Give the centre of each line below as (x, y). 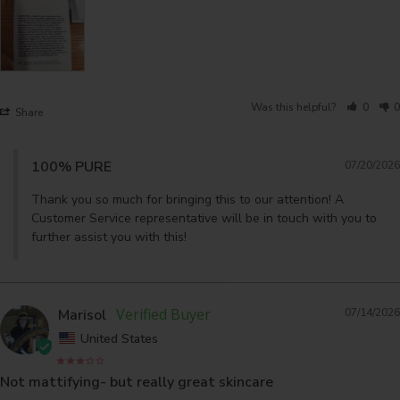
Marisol (82, 315)
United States (119, 338)
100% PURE (71, 167)
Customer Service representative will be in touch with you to (204, 218)
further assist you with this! (109, 237)
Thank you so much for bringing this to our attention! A (187, 199)
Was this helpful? (295, 107)
